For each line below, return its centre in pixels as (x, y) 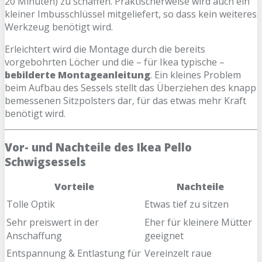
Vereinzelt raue (178, 254)
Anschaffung (34, 236)
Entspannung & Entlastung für (74, 254)
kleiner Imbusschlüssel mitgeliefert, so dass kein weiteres (131, 14)
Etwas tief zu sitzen (187, 204)
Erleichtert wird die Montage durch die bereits (105, 49)
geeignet (164, 236)
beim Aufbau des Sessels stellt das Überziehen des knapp (130, 88)
